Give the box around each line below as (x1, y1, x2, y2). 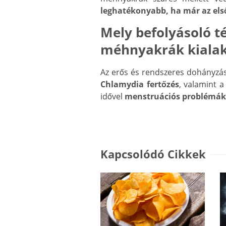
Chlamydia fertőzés (100, 79, 179, 90)
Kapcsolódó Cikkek (100, 146, 206, 162)
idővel (100, 91, 125, 102)
